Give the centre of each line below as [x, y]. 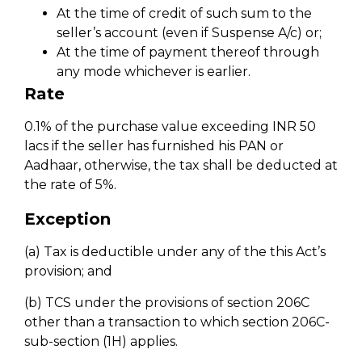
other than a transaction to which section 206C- [177, 322]
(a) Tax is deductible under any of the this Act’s [175, 252]
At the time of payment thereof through [188, 52]
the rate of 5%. [70, 185]
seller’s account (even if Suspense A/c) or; [189, 32]
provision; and [68, 271]
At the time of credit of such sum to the [184, 13]
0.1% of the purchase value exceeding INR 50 [170, 127]
